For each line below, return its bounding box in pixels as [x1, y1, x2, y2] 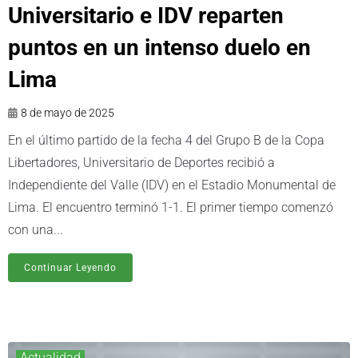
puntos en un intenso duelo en [8, 34, 311, 62]
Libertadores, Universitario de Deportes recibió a [8, 155, 275, 171]
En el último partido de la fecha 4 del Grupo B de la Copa [8, 133, 324, 149]
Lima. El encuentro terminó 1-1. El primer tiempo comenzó [8, 200, 333, 216]
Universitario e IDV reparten [8, 2, 284, 30]
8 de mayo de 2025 [21, 106, 114, 120]
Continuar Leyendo [24, 262, 117, 274]
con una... [8, 222, 63, 238]
